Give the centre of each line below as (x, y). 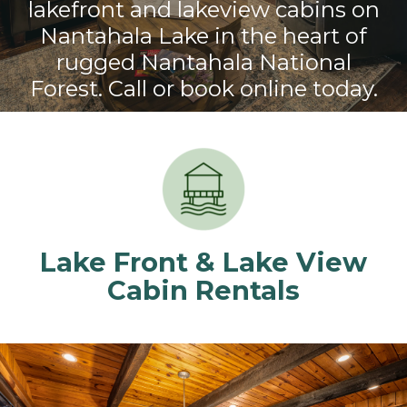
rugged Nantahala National (203, 62)
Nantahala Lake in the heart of (203, 35)
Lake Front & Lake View (203, 263)
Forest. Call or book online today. (203, 88)
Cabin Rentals (203, 291)
